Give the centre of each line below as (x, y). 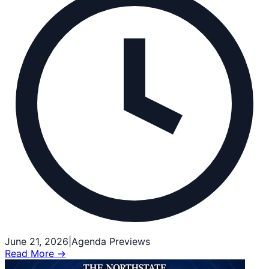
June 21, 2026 (37, 242)
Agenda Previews (111, 242)
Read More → (35, 254)
